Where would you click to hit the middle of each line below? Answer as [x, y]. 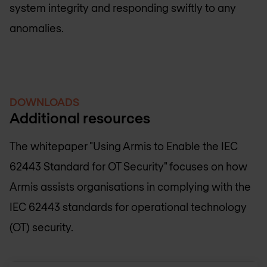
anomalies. [37, 28]
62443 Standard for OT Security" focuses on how [128, 166]
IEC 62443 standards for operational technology [128, 207]
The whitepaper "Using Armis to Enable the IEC [124, 146]
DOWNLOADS [44, 102]
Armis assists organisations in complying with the [130, 186]
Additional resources [80, 117]
